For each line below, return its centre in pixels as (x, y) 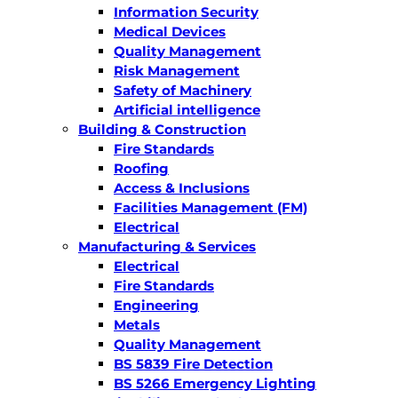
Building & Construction (162, 129)
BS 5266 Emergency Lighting (215, 383)
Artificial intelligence (187, 109)
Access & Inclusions (182, 187)
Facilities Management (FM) (211, 207)
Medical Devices (170, 31)
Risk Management (177, 70)
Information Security (186, 12)
